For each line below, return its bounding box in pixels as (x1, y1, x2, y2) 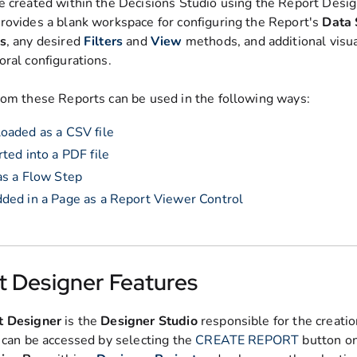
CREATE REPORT (195, 331, 300, 349)
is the (61, 312, 101, 330)
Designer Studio (100, 312, 198, 330)
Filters (84, 33, 124, 50)
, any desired (6, 33, 84, 50)
